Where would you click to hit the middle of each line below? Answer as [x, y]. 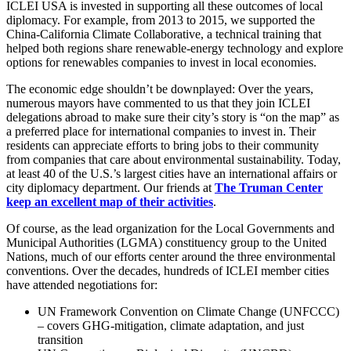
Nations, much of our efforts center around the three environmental [171, 257]
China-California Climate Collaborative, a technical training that [164, 34]
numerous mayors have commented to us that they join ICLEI [158, 103]
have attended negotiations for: [82, 285]
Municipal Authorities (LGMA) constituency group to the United [166, 243]
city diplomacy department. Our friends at [110, 188]
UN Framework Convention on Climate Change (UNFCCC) [188, 312]
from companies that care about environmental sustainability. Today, [174, 160]
